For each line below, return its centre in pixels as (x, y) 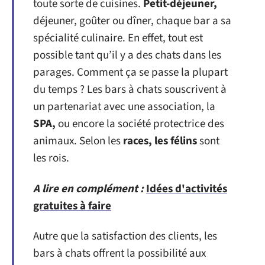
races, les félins (160, 141)
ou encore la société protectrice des (140, 124)
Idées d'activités (187, 189)
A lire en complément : (88, 189)
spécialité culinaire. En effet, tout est (118, 38)
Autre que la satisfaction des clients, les (125, 236)
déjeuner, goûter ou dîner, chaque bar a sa (132, 21)
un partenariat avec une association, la (124, 107)
